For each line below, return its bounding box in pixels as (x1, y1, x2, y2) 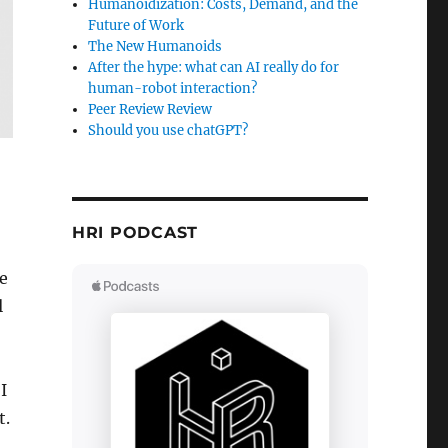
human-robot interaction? (88, 80, 258, 98)
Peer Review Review (88, 101, 213, 119)
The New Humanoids (88, 38, 223, 56)
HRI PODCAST (71, 223, 199, 243)
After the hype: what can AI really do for (88, 59, 340, 77)
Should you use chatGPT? (88, 122, 249, 140)
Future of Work (88, 17, 185, 35)
